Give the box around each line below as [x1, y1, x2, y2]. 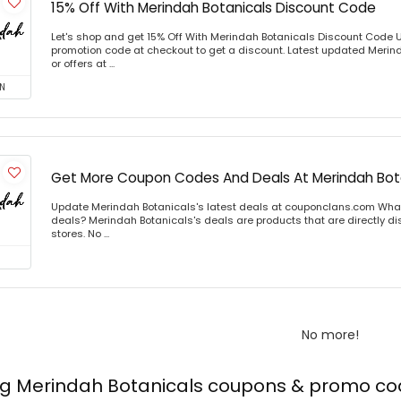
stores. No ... [51, 226, 109, 241]
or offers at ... [51, 55, 115, 71]
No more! [302, 325, 359, 344]
